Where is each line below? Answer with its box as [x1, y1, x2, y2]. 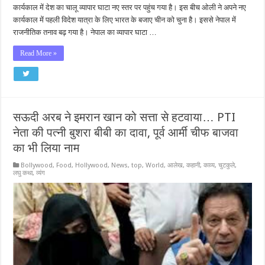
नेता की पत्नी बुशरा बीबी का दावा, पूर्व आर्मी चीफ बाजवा [13, 125, 239, 140]
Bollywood [21, 161, 53, 169]
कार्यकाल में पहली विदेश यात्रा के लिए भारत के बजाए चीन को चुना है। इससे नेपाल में [13, 15, 237, 24]
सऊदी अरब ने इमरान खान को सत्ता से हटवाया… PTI [13, 109, 236, 124]
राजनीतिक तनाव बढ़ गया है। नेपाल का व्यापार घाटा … [13, 27, 157, 37]
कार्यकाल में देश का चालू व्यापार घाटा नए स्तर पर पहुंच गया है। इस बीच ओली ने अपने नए [13, 2, 247, 12]
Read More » [20, 49, 57, 57]
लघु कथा [13, 169, 33, 177]
